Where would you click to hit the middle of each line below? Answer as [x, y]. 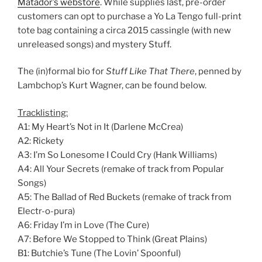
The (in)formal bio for [62, 71]
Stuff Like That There [150, 71]
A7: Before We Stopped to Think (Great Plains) [112, 239]
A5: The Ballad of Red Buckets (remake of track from [125, 197]
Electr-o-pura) [46, 211]
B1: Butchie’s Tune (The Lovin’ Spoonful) [99, 253]
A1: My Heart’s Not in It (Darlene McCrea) [100, 127]
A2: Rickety [41, 141]
